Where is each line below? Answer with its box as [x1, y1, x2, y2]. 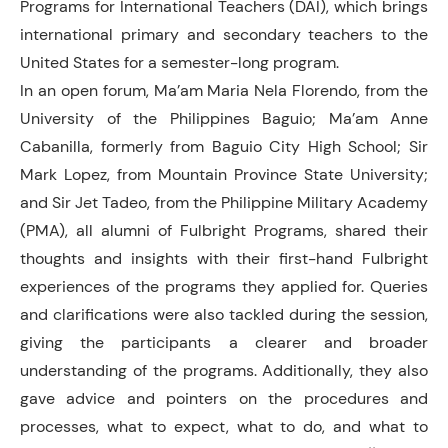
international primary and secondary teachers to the [20, 23, 428, 45]
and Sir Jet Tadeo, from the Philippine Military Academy [20, 191, 428, 213]
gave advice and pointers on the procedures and [20, 387, 428, 409]
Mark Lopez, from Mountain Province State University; [20, 163, 428, 185]
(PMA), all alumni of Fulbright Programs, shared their [20, 219, 428, 241]
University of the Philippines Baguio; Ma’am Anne [20, 107, 428, 129]
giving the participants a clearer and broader [20, 331, 428, 353]
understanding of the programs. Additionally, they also [20, 359, 428, 381]
